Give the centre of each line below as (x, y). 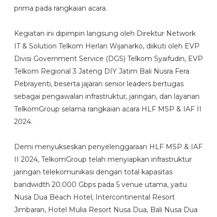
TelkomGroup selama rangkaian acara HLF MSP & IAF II (108, 109)
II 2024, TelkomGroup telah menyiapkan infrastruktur (103, 160)
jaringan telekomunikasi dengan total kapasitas (93, 172)
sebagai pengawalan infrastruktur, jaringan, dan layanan (107, 97)
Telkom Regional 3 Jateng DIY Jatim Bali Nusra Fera (101, 71)
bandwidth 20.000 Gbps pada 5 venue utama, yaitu (100, 185)
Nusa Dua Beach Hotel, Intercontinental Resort (94, 197)
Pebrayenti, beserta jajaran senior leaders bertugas (99, 84)
